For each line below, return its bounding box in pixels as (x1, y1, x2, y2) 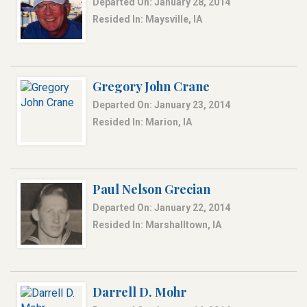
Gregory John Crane (93, 78, 210, 95)
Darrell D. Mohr (93, 284, 186, 301)
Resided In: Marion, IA (93, 116, 192, 128)
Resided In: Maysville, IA (93, 14, 202, 25)
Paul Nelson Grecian (93, 181, 210, 198)
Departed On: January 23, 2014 (93, 99, 230, 111)
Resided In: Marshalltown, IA (93, 219, 221, 231)
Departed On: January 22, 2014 (93, 202, 230, 214)
